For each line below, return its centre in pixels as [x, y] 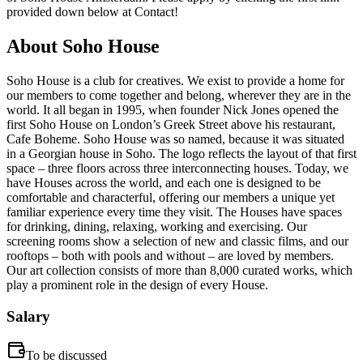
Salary [28, 316]
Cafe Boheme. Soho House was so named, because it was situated [175, 139]
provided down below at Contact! [92, 12]
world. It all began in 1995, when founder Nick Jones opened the [173, 110]
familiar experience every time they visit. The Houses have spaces [174, 212]
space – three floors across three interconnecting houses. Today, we [177, 169]
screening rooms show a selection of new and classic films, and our [177, 241]
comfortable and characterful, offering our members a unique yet [171, 198]
